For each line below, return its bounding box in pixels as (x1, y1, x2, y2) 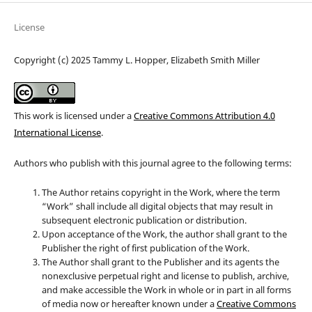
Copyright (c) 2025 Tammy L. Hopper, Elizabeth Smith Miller (13, 54, 260, 67)
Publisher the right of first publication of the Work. (41, 242, 249, 255)
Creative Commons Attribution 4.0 (133, 109, 275, 123)
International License (13, 126, 101, 139)
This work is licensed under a (13, 109, 134, 123)
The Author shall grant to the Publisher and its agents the (41, 256, 279, 269)
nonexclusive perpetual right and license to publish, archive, (41, 270, 289, 283)
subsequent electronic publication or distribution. (41, 214, 247, 227)
